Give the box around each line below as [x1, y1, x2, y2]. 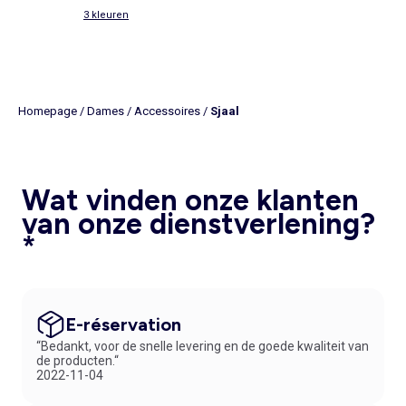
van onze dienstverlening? [22, 206, 375, 241]
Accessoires [134, 103, 200, 118]
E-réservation [65, 313, 181, 335]
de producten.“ [36, 353, 119, 368]
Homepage [18, 103, 77, 118]
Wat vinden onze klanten [22, 182, 359, 217]
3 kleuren [83, 8, 129, 21]
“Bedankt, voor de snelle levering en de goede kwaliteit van [36, 338, 369, 353]
